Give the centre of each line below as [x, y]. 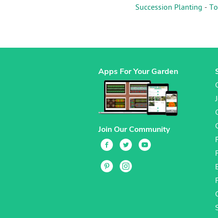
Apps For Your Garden [138, 72]
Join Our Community [134, 129]
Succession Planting [169, 8]
